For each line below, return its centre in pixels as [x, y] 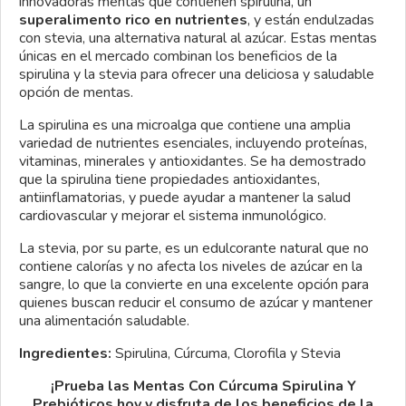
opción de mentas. [76, 92]
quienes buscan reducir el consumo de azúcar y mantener [196, 302]
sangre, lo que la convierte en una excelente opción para [194, 284]
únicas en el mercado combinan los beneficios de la [178, 56]
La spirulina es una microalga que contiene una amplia [185, 125]
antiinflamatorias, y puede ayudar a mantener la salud [185, 197]
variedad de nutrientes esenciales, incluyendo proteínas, [193, 143]
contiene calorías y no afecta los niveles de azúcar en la [191, 266]
